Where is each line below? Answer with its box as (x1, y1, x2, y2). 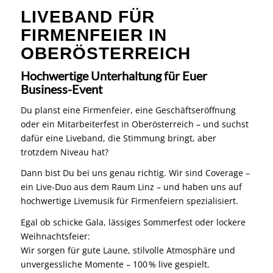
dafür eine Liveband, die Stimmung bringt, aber (20, 132, 216, 144)
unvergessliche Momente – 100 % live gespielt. (20, 258, 210, 271)
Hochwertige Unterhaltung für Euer (20, 68, 207, 83)
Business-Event (20, 81, 102, 96)
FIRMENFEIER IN (20, 25, 167, 44)
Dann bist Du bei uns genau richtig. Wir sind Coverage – (20, 167, 250, 179)
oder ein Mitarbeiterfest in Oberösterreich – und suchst (20, 118, 249, 130)
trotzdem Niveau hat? (20, 146, 108, 158)
